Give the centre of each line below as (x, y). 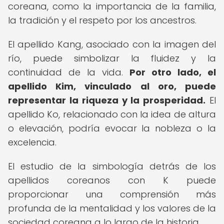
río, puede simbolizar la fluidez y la (112, 58)
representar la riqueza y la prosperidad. (107, 100)
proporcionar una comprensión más (112, 194)
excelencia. (32, 142)
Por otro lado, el (173, 72)
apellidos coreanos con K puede (112, 180)
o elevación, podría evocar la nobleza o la (112, 128)
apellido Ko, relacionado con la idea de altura (112, 114)
